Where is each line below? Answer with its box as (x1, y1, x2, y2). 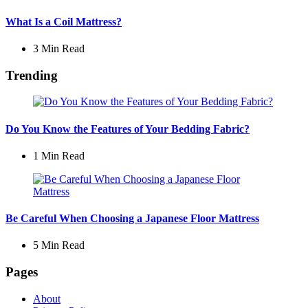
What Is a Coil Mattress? (5, 15, 122, 27)
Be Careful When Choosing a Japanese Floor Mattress (5, 212, 259, 225)
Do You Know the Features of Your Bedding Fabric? (5, 122, 250, 135)
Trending (5, 67, 58, 82)
